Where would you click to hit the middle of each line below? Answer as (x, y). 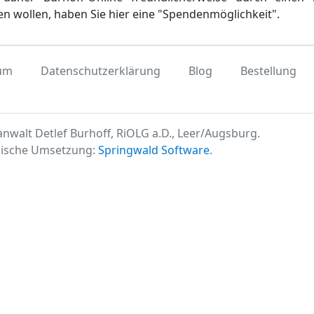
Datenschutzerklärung (100, 71)
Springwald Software (153, 150)
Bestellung (268, 71)
